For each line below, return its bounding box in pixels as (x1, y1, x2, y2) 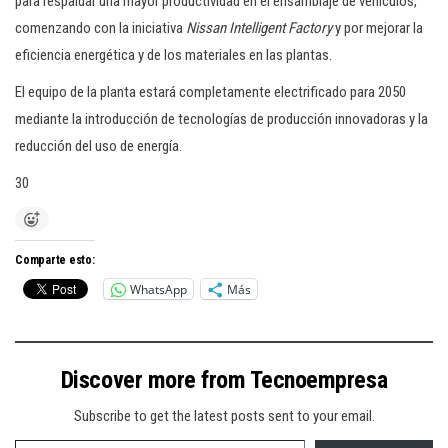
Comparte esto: (15, 253, 95, 267)
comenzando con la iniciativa (15, 19, 186, 37)
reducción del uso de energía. (15, 137, 182, 155)
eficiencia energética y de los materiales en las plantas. (15, 46, 332, 64)
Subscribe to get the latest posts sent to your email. (73, 407, 375, 425)
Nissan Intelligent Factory (186, 19, 332, 37)
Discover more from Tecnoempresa (60, 366, 388, 394)
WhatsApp (130, 280, 187, 298)
